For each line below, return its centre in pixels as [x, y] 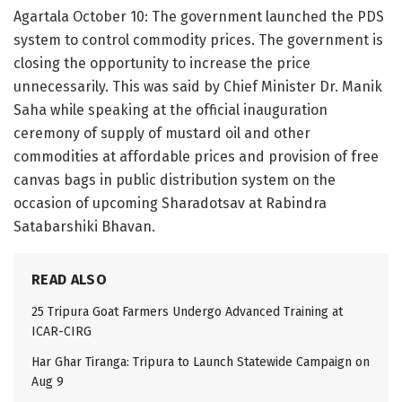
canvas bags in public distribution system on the [175, 179]
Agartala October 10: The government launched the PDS [199, 16]
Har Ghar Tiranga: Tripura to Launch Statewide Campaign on [201, 362]
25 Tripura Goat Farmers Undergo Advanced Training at [187, 311]
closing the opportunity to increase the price [162, 63]
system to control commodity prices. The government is [198, 39]
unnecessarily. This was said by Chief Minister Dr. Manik [198, 86]
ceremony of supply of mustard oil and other [162, 133]
